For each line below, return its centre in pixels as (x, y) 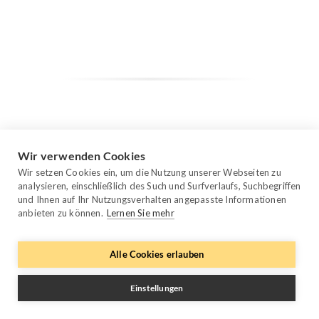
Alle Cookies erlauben (157, 254)
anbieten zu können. (61, 213)
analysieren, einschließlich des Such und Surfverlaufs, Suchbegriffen (159, 186)
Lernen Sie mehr (140, 213)
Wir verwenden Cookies (82, 156)
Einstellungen (157, 288)
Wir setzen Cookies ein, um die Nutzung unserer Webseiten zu (150, 172)
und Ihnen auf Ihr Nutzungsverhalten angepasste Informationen (152, 199)
